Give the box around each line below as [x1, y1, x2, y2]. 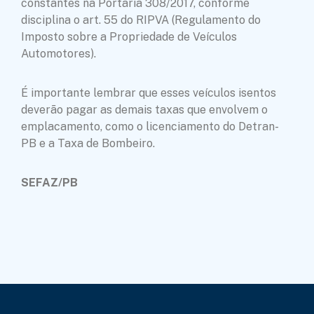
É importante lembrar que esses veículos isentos [21, 86, 276, 100]
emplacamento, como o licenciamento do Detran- [21, 119, 279, 133]
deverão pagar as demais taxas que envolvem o [21, 102, 268, 116]
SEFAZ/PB [21, 175, 78, 189]
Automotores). [21, 46, 96, 60]
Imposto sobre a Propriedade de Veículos [21, 29, 237, 43]
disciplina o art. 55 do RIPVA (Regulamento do [21, 13, 261, 27]
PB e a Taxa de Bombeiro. [21, 136, 155, 150]
